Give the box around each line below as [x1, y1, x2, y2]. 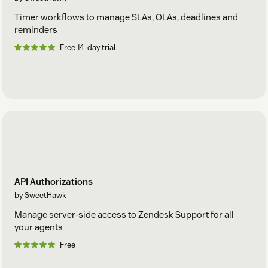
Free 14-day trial [60, 42, 115, 53]
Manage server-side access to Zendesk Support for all [14, 209, 234, 221]
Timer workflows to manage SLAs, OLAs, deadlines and [14, 11, 238, 23]
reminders [14, 23, 57, 35]
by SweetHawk [14, 190, 66, 201]
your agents [14, 221, 63, 233]
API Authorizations [14, 176, 93, 188]
